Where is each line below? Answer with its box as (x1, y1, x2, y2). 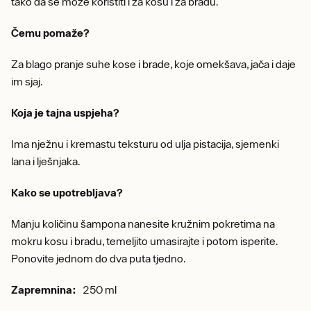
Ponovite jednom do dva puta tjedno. (11, 252, 186, 264)
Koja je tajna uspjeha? (11, 106, 119, 119)
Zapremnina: (11, 283, 76, 296)
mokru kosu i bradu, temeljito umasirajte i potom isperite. (11, 235, 278, 247)
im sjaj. (11, 75, 49, 87)
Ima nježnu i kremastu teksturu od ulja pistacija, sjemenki (11, 137, 279, 150)
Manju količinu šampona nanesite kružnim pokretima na (11, 217, 275, 230)
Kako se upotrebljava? (11, 186, 123, 199)
